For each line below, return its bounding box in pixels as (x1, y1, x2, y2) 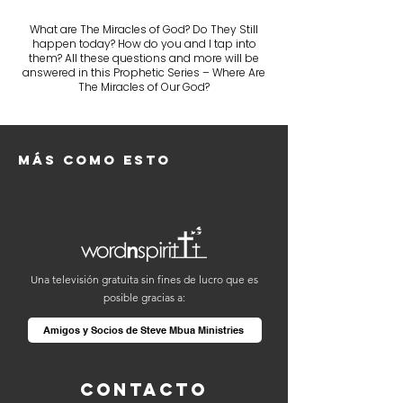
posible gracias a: (103, 291, 185, 304)
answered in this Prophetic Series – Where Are (22, 65, 265, 80)
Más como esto (18, 151, 171, 168)
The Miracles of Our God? (78, 79, 210, 94)
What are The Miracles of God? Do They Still (30, 22, 258, 37)
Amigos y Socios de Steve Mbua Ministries (42, 323, 244, 336)
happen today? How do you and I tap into (31, 36, 256, 51)
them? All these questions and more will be (29, 50, 259, 66)
